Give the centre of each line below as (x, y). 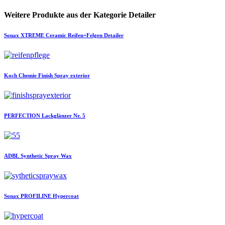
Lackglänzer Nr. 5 (64, 116)
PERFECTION (22, 116)
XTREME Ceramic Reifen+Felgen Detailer (72, 35)
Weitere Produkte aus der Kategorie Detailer (80, 15)
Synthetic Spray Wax (46, 156)
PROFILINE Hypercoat (50, 196)
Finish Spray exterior (64, 76)
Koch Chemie (20, 76)
